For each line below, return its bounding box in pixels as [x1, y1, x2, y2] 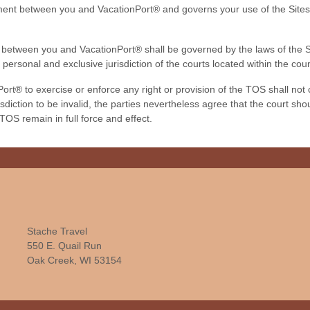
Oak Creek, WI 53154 [27, 255, 122, 266]
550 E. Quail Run [27, 240, 102, 251]
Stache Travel [27, 226, 87, 237]
